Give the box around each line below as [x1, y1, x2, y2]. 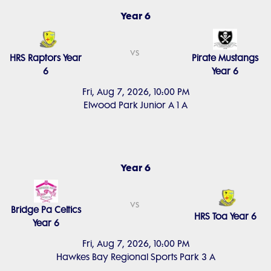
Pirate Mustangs [192, 53, 259, 64]
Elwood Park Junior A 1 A [83, 100, 188, 111]
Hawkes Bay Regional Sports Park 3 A [56, 252, 215, 263]
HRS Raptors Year [10, 53, 82, 64]
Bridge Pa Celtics [10, 204, 81, 215]
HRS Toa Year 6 [194, 211, 256, 222]
